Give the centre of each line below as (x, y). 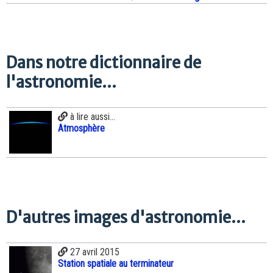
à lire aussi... (91, 117)
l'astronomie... (61, 82)
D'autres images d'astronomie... (126, 217)
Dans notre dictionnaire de (104, 62)
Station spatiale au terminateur (116, 264)
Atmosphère (81, 129)
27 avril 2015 (94, 252)
